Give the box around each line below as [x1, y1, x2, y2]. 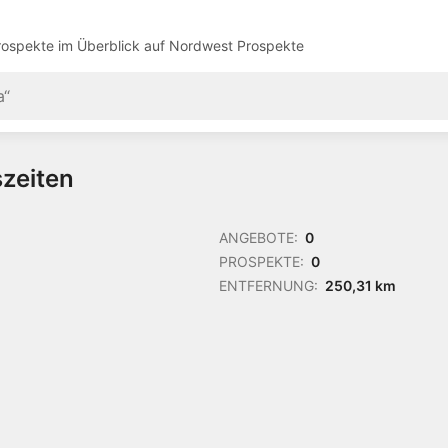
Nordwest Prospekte [168, 37, 304, 55]
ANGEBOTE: [219, 229, 298, 246]
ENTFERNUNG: [219, 277, 318, 294]
